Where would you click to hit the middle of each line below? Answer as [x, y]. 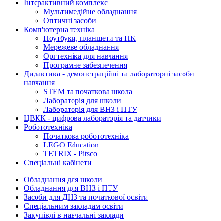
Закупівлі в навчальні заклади [74, 215]
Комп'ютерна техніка [59, 30]
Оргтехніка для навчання [86, 56]
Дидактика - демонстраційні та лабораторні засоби [109, 74]
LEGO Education [71, 145]
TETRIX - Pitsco [70, 154]
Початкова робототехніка [86, 136]
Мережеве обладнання [81, 47]
